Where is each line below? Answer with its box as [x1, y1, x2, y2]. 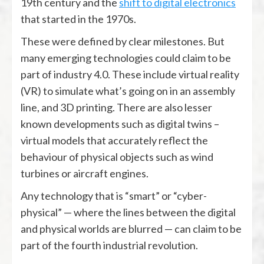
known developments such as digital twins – [21, 117, 219, 130]
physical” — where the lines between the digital [21, 205, 236, 219]
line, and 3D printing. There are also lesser [21, 100, 212, 114]
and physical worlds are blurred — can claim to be [21, 222, 242, 235]
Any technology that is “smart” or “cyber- [21, 189, 207, 202]
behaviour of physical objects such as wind [21, 150, 213, 163]
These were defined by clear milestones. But [21, 34, 225, 48]
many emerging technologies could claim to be [21, 51, 231, 64]
